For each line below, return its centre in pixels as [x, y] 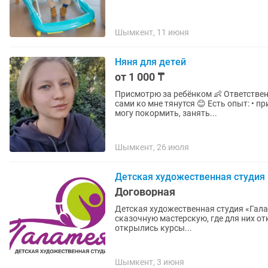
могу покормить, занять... [166, 113]
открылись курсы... [153, 228]
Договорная [145, 192]
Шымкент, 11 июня [152, 32]
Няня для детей [150, 62]
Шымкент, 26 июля [152, 147]
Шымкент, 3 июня [150, 262]
